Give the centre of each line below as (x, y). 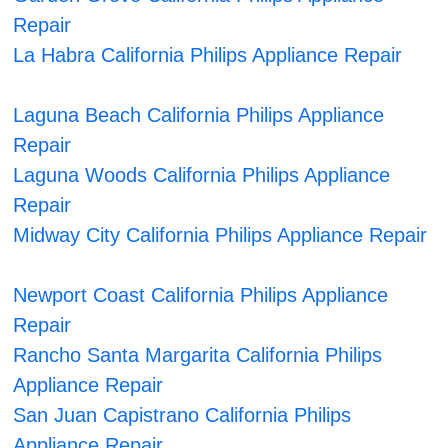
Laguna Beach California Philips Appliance (199, 115)
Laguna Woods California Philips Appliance (202, 175)
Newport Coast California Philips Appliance (201, 295)
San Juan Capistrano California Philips (182, 415)
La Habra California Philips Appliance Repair (208, 55)
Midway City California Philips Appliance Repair (220, 235)
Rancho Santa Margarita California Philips (198, 355)
